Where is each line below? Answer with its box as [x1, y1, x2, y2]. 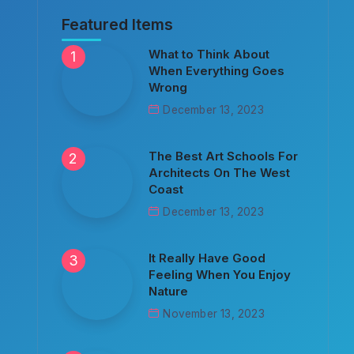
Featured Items [62, 15, 174, 34]
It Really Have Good [149, 250, 266, 265]
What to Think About [149, 47, 270, 62]
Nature [149, 284, 189, 299]
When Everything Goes [149, 63, 285, 78]
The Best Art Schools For [149, 149, 299, 164]
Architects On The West [149, 165, 291, 180]
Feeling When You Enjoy [149, 267, 292, 282]
